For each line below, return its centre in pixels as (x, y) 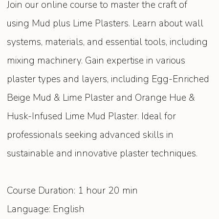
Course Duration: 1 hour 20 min (73, 191)
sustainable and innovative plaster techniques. (102, 154)
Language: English (46, 209)
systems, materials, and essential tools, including (108, 42)
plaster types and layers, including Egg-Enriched (108, 79)
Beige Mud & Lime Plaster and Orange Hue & (101, 98)
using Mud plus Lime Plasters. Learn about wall (105, 24)
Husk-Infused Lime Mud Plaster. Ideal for (92, 117)
